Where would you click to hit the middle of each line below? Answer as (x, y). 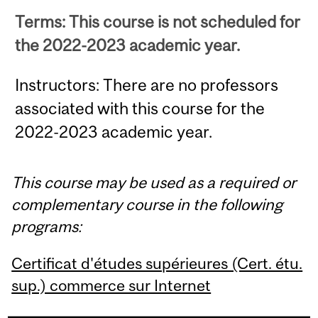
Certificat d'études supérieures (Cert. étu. (157, 264)
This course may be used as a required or (154, 183)
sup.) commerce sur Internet (111, 286)
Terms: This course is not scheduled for (158, 22)
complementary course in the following (147, 205)
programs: (47, 227)
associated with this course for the (140, 108)
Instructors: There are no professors (147, 84)
